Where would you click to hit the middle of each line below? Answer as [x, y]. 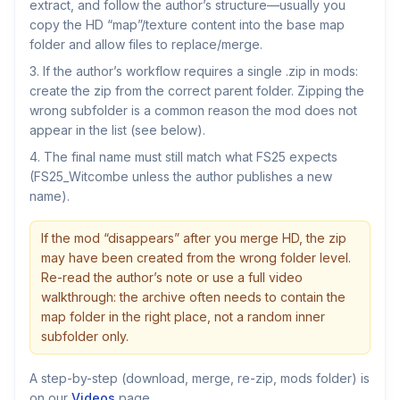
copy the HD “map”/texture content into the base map [187, 25]
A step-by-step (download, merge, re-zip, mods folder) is [200, 378]
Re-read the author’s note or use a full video [172, 277]
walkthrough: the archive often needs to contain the [193, 297]
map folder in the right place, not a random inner [183, 317]
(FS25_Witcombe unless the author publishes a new [181, 176]
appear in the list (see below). [117, 130]
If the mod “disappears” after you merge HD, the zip [194, 238]
